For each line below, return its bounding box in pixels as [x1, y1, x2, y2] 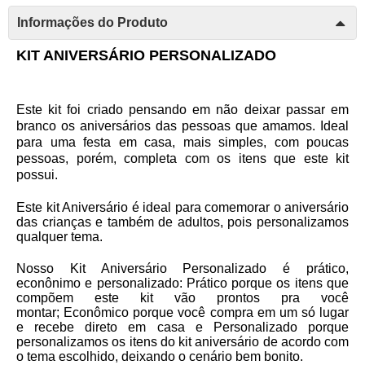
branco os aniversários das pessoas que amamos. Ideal [16, 119, 349, 134]
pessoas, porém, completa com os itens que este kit [16, 152, 349, 166]
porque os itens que [226, 276, 350, 291]
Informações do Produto [17, 15, 168, 30]
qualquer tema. [16, 230, 103, 244]
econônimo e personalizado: [16, 276, 187, 291]
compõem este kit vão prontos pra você [16, 291, 349, 306]
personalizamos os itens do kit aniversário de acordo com [16, 335, 349, 350]
